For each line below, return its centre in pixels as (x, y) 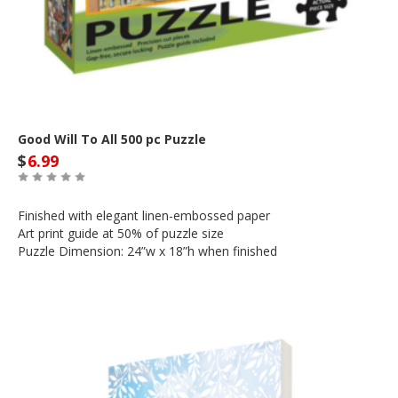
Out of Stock (59, 303)
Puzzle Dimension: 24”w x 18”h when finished (147, 251)
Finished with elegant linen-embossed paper (144, 215)
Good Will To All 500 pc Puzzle (112, 139)
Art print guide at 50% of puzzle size (121, 233)
